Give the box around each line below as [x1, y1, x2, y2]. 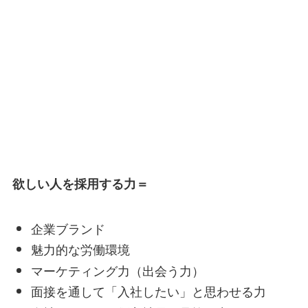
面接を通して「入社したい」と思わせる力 [30, 282, 266, 300]
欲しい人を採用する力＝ [12, 174, 148, 192]
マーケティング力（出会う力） [30, 261, 204, 279]
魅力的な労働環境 [30, 240, 130, 258]
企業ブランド [30, 219, 105, 237]
